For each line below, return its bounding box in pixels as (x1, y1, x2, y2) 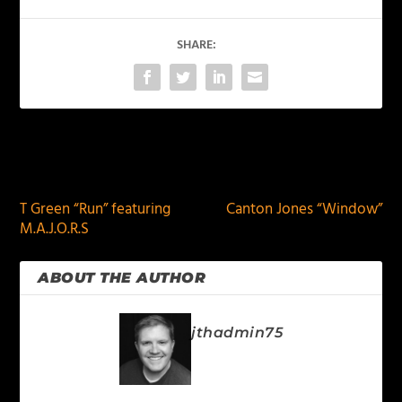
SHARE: (177, 35, 216, 56)
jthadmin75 (191, 324, 283, 341)
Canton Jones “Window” (225, 197, 382, 222)
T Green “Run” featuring (20, 197, 171, 222)
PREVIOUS (41, 153, 110, 178)
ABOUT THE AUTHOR (38, 269, 206, 286)
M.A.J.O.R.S (20, 217, 90, 241)
